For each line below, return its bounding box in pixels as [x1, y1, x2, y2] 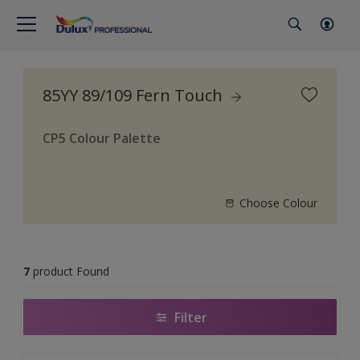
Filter [174, 308, 207, 326]
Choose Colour [239, 195, 317, 211]
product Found [33, 264, 109, 279]
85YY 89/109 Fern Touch [43, 84, 227, 106]
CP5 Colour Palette [43, 129, 161, 147]
